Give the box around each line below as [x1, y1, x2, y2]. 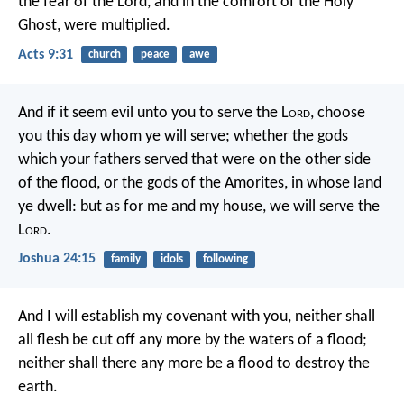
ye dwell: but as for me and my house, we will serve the [18, 197, 380, 216]
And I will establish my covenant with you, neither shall [18, 308, 375, 326]
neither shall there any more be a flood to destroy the [18, 355, 370, 373]
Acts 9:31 [18, 47, 73, 62]
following [202, 252, 248, 265]
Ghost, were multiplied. [18, 17, 170, 35]
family [110, 252, 141, 265]
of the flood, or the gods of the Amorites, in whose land [18, 174, 381, 192]
